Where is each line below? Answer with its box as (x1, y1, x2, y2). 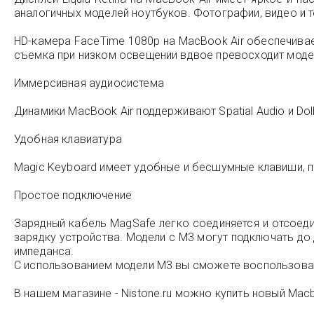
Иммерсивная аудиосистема (14, 76, 164, 90)
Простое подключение (14, 189, 132, 203)
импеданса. (14, 245, 74, 259)
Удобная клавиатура (14, 132, 122, 146)
